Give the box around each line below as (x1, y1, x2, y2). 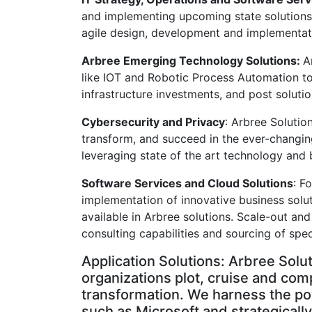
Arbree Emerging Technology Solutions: (81, 54, 303, 68)
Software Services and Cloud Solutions (81, 176, 293, 191)
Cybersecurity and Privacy (81, 115, 225, 130)
